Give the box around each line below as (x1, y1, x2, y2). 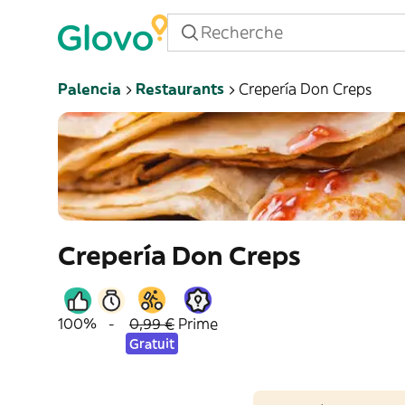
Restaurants (136, 80, 224, 98)
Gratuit (129, 335, 174, 352)
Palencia (58, 80, 121, 98)
